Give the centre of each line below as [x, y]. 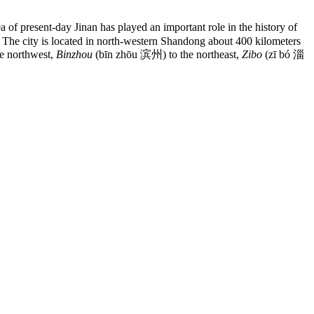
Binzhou [74, 54]
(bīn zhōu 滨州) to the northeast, [167, 54]
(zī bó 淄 [283, 54]
